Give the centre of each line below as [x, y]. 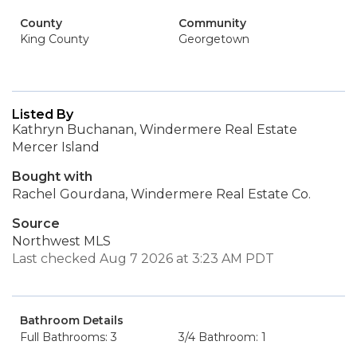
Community [212, 23]
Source [36, 224]
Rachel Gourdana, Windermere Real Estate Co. [161, 194]
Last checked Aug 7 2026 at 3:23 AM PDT [143, 259]
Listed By [43, 114]
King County [55, 39]
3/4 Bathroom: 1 [222, 337]
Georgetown [214, 39]
